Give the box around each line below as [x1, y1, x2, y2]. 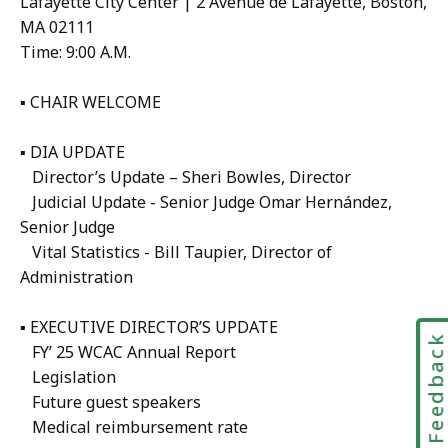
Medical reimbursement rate [20, 416, 248, 439]
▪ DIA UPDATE [20, 141, 125, 164]
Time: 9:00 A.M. [20, 41, 131, 64]
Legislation [20, 366, 116, 389]
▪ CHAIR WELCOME [20, 91, 161, 114]
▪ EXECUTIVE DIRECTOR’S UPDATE [20, 316, 278, 339]
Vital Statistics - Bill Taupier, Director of [20, 241, 332, 264]
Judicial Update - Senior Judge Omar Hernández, [20, 191, 392, 214]
